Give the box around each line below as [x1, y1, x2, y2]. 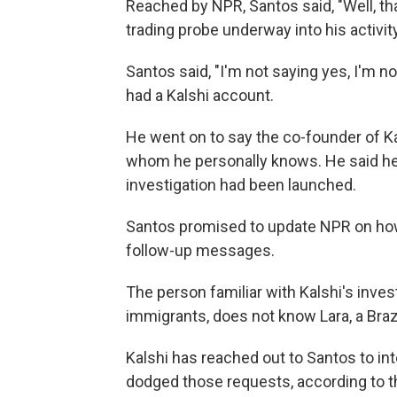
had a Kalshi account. [126, 86, 274, 105]
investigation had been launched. [126, 175, 356, 195]
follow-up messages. [126, 241, 275, 261]
